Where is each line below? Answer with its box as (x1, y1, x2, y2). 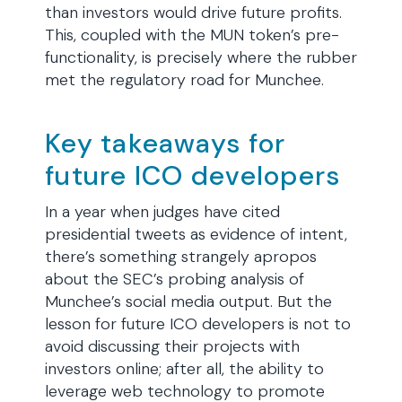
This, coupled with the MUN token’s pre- (45, 24, 339, 46)
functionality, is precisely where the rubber (45, 47, 357, 68)
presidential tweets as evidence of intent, (45, 223, 347, 245)
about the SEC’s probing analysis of (45, 268, 304, 290)
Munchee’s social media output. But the (45, 291, 332, 312)
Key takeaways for (45, 126, 286, 161)
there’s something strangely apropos (45, 246, 317, 267)
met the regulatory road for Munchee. (45, 69, 324, 91)
